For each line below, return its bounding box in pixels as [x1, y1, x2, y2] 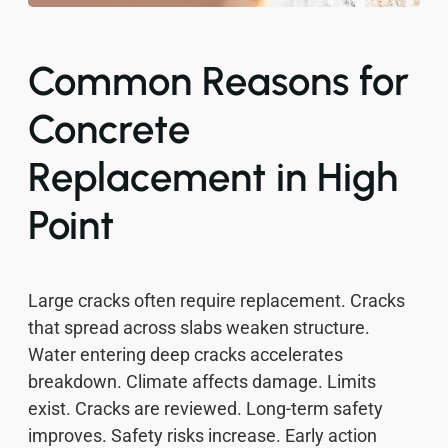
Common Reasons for [28, 57, 409, 106]
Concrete [28, 105, 190, 154]
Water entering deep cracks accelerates [28, 344, 343, 366]
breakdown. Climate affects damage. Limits [28, 371, 376, 393]
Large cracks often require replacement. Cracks [28, 290, 405, 312]
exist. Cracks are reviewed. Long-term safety [28, 398, 383, 420]
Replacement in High [28, 153, 398, 202]
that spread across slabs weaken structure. [28, 317, 370, 339]
